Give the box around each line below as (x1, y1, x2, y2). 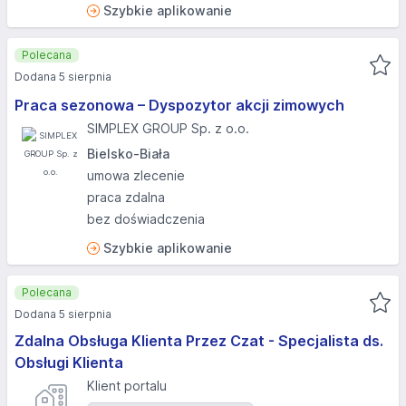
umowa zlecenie (87, 168, 185, 183)
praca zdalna (87, 189, 165, 205)
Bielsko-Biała (87, 146, 169, 161)
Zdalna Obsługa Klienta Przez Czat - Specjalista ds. (14, 332, 383, 350)
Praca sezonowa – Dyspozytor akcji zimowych (14, 96, 344, 114)
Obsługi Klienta (14, 353, 123, 372)
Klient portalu (87, 378, 167, 393)
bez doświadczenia (87, 211, 205, 227)
